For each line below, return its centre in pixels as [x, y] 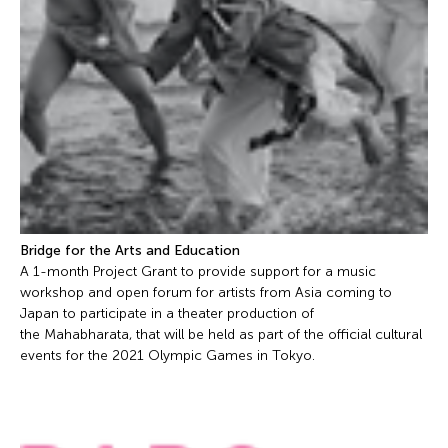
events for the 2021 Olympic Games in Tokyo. [169, 356]
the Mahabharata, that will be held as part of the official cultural [221, 335]
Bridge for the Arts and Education [132, 251]
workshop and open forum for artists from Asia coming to [206, 293]
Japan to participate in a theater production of [167, 314]
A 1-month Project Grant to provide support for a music [198, 272]
